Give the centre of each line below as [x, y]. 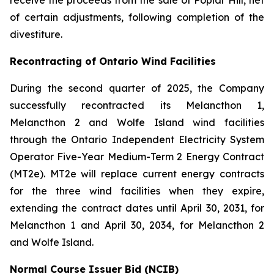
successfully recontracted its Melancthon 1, [137, 105]
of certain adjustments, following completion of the [137, 17]
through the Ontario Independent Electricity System [137, 139]
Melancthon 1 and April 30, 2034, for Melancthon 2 [137, 225]
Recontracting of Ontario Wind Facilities [113, 61]
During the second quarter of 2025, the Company [137, 88]
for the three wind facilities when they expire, [137, 191]
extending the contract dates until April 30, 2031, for [137, 208]
